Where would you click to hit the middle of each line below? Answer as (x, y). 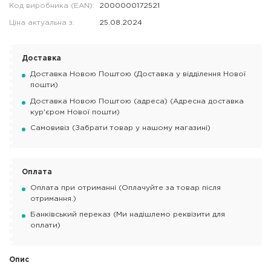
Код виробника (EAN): (52, 6)
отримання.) (53, 198)
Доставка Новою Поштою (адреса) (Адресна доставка (137, 101)
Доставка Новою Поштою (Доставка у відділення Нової (138, 74)
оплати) (45, 226)
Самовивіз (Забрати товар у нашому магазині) (120, 128)
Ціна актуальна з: (42, 23)
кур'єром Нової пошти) (75, 112)
